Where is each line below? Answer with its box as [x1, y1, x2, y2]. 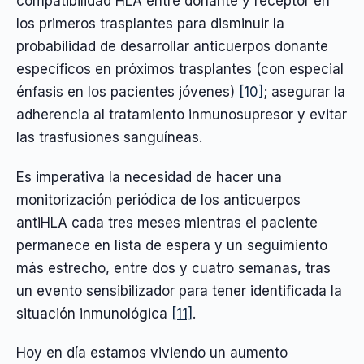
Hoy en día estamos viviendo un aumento [16, 344, 288, 361]
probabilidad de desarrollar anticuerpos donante [16, 38, 328, 55]
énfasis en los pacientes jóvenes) [16, 84, 239, 101]
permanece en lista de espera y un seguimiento [16, 236, 327, 253]
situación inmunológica [16, 305, 171, 322]
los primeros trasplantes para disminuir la [16, 15, 284, 32]
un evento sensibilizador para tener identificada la [16, 282, 342, 299]
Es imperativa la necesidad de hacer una [16, 168, 282, 185]
